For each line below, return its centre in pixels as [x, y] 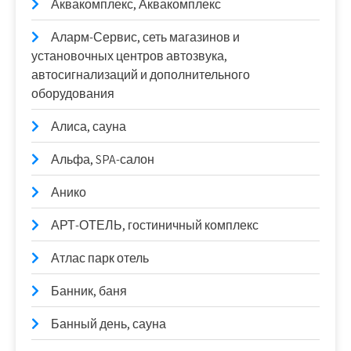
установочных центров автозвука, [129, 56]
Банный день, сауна [109, 324]
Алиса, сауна [89, 127]
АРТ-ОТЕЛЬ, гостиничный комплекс [155, 225]
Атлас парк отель [100, 258]
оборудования [73, 94]
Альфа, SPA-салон [103, 159]
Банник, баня [89, 291]
